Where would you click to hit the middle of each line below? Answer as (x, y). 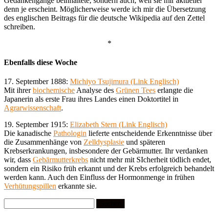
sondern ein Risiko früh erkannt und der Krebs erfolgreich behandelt (109, 169)
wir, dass (18, 160)
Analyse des (95, 90)
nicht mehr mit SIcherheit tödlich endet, (150, 160)
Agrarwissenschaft (33, 108)
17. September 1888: (37, 82)
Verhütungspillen (30, 186)
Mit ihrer (18, 90)
